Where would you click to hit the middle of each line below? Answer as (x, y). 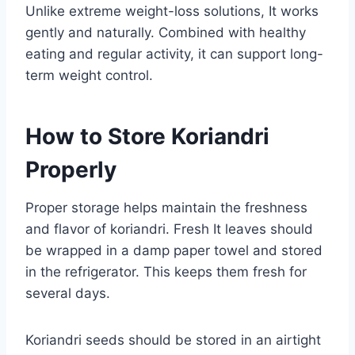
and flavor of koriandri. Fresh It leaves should (169, 229)
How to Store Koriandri (147, 136)
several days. (68, 293)
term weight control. (89, 75)
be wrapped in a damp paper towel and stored (174, 250)
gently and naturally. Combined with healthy (166, 32)
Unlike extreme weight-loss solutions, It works (172, 11)
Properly (71, 169)
